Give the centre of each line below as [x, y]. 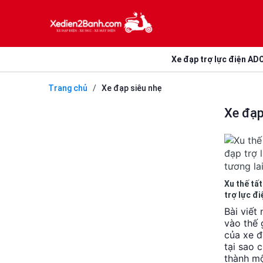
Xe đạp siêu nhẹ [132, 88]
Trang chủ [68, 88]
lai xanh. [240, 206]
